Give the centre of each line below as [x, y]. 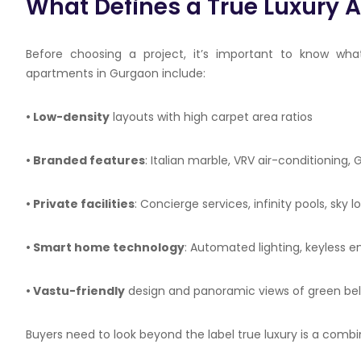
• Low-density [68, 117]
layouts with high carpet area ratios [211, 117]
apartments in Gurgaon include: [116, 73]
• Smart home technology [105, 247]
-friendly [97, 291]
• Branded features [85, 160]
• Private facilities [80, 204]
